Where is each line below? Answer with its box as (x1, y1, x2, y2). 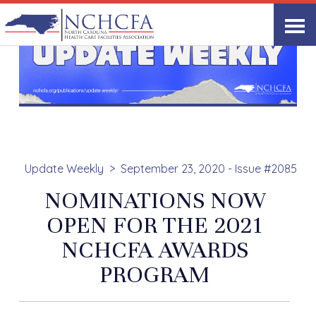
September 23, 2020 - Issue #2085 (120, 162, 297, 176)
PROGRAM (99, 260, 209, 289)
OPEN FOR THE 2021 (47, 211, 262, 240)
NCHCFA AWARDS (61, 236, 248, 265)
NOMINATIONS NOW (44, 186, 265, 215)
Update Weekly (24, 162, 104, 176)
